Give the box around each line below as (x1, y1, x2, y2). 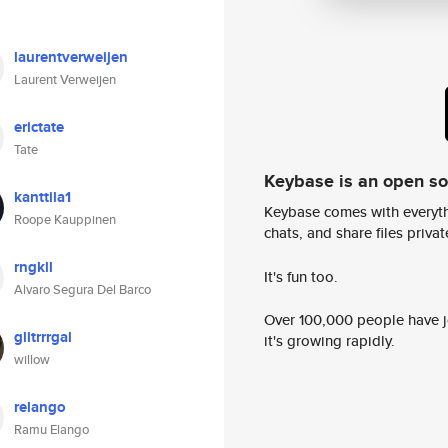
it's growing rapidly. (264, 330, 395, 352)
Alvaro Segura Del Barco (14, 280, 151, 299)
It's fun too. (264, 265, 338, 287)
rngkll (14, 256, 53, 278)
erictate (14, 116, 64, 138)
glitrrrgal (14, 326, 72, 348)
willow (14, 350, 50, 369)
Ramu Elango (14, 420, 89, 439)
